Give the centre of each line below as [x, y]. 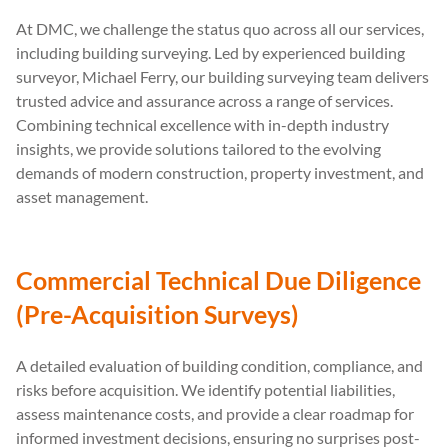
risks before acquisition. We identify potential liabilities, [205, 389]
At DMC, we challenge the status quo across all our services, [220, 28]
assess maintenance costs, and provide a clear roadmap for [215, 413]
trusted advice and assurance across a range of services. [204, 100]
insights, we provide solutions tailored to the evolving [198, 148]
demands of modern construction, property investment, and [220, 172]
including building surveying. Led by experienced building [210, 52]
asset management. [82, 196]
